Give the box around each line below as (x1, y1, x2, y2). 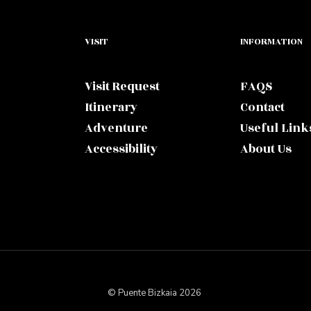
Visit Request (85, 77, 160, 96)
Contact (240, 98, 285, 117)
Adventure (85, 119, 148, 137)
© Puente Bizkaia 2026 (108, 286, 201, 299)
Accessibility (85, 140, 158, 158)
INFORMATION (240, 34, 303, 49)
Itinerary (85, 98, 137, 117)
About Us (240, 140, 292, 158)
